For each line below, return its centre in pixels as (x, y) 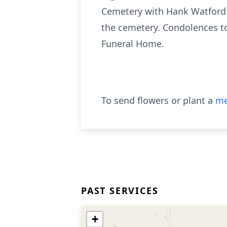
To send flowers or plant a (158, 100)
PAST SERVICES (120, 191)
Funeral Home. (133, 44)
